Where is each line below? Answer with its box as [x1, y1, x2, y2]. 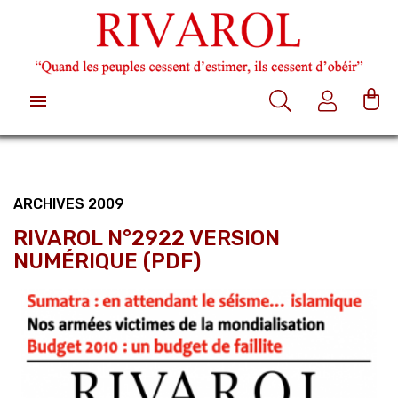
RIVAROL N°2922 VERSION [13, 225, 280, 251]
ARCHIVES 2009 [13, 195, 124, 212]
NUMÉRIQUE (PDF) [13, 248, 201, 274]
